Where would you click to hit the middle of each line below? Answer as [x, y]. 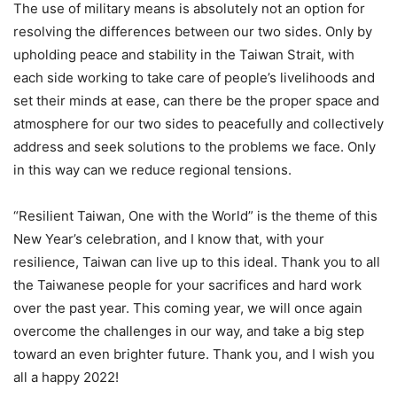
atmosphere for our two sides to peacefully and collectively [198, 123]
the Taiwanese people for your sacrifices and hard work [187, 284]
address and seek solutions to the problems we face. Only [195, 146]
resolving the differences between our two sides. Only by [193, 31]
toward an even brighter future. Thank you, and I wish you [194, 354]
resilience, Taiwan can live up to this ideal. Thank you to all [197, 261]
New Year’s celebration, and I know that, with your [169, 238]
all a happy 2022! [66, 377]
